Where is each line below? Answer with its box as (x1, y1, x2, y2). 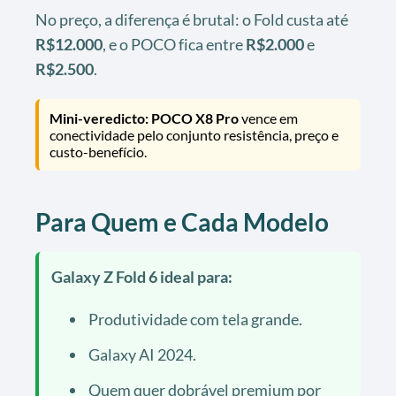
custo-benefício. (49, 142, 147, 160)
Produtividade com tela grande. (88, 308, 302, 329)
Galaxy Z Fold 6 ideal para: (51, 266, 232, 286)
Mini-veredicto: (49, 109, 148, 126)
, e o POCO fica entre (103, 34, 246, 54)
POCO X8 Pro (151, 109, 239, 126)
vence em (239, 109, 298, 126)
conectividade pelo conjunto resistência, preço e (49, 126, 339, 143)
